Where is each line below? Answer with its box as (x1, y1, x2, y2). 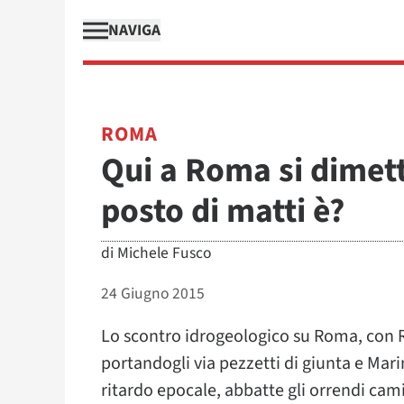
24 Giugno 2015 (101, 282, 205, 305)
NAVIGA (108, 19, 161, 41)
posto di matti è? (101, 188, 344, 235)
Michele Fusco (117, 242, 211, 264)
